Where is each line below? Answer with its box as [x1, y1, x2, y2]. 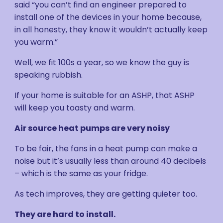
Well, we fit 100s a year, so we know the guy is [14, 57, 190, 68]
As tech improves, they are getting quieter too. [14, 188, 198, 200]
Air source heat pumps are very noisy [14, 122, 170, 134]
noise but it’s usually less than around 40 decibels [14, 155, 207, 167]
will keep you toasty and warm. [14, 102, 135, 113]
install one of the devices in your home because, [14, 11, 202, 23]
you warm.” [14, 36, 58, 48]
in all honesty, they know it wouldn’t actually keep [14, 24, 208, 35]
